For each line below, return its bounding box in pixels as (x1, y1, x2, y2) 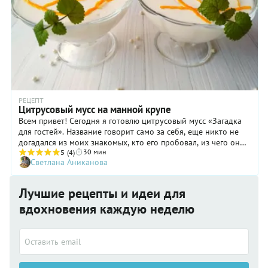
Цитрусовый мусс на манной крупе (19, 103, 171, 117)
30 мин (83, 147, 106, 157)
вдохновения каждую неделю (19, 200, 194, 218)
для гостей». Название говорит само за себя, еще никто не (19, 126, 239, 138)
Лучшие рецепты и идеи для (19, 185, 185, 202)
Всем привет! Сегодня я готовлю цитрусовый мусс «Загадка (19, 115, 242, 127)
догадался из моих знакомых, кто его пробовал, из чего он (19, 137, 240, 148)
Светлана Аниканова (31, 157, 108, 168)
